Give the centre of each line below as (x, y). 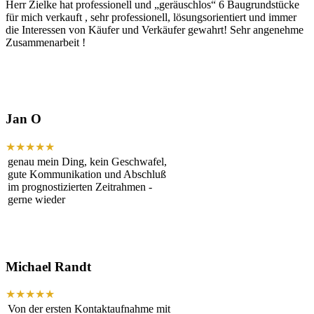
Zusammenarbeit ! (46, 43)
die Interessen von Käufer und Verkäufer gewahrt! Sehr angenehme (155, 30)
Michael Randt (48, 266)
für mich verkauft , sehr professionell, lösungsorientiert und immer (151, 18)
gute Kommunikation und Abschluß (87, 174)
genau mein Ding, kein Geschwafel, (87, 161)
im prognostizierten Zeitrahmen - (80, 186)
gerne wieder (36, 199)
